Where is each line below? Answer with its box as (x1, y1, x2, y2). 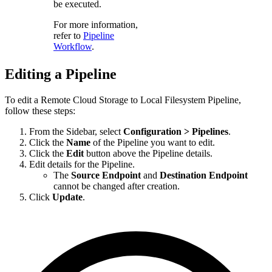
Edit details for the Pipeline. (29, 159, 135, 170)
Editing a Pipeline (5, 66, 117, 83)
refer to (53, 30, 83, 41)
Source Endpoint (71, 170, 141, 181)
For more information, (53, 19, 138, 30)
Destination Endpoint (160, 170, 248, 181)
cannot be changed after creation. (53, 181, 180, 192)
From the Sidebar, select (29, 126, 123, 137)
